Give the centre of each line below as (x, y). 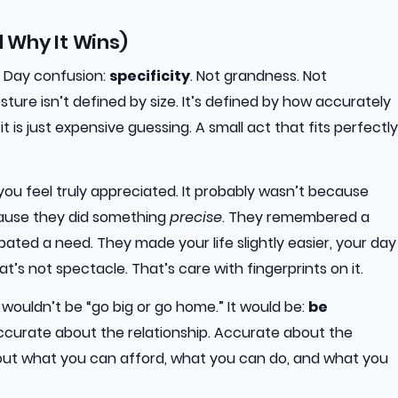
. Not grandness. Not (259, 76)
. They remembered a (296, 217)
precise (196, 217)
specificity (150, 76)
